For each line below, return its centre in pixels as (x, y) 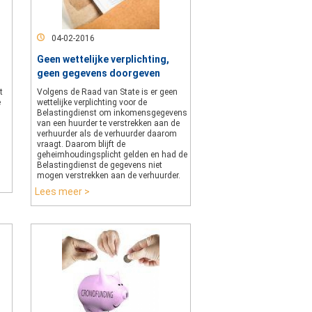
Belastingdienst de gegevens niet (100, 165)
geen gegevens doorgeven (99, 73)
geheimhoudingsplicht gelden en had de (112, 155)
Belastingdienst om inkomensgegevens (112, 113)
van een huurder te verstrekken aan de (108, 123)
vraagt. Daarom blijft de (81, 144)
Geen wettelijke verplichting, (103, 59)
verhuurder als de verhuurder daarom (107, 134)
